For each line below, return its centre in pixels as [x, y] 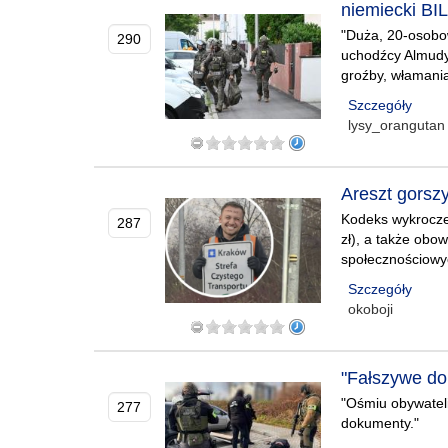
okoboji [371, 309]
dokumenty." [380, 423]
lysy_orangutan [397, 125]
